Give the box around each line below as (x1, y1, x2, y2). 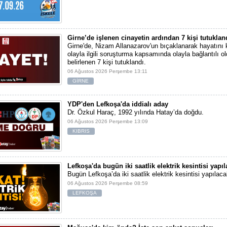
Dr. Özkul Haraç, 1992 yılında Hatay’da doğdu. (67, 108, 204, 117)
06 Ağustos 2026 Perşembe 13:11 (67, 68, 147, 74)
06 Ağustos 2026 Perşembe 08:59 (67, 180, 148, 186)
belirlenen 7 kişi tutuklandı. (67, 58, 146, 66)
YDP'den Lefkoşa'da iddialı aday (67, 100, 168, 108)
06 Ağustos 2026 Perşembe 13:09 (67, 119, 148, 125)
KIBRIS (72, 128, 90, 134)
